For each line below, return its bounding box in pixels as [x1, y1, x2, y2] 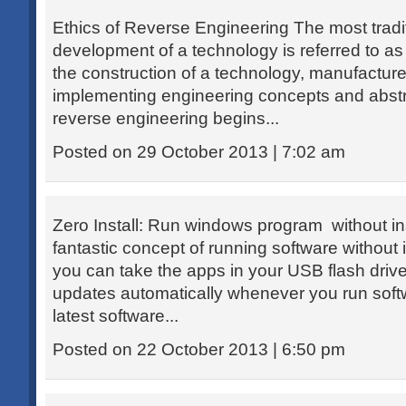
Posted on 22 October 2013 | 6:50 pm [53, 340, 345, 359]
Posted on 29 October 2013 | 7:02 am [53, 142, 345, 161]
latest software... [53, 306, 179, 325]
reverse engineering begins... [53, 109, 279, 128]
